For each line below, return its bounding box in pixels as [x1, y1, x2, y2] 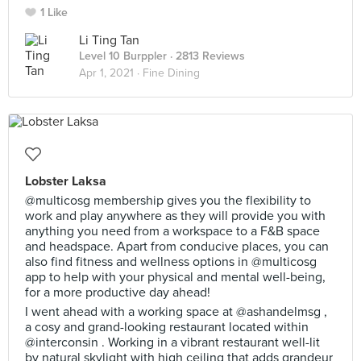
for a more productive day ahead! [25, 284, 210, 301]
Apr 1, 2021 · [79, 66, 143, 80]
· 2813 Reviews [167, 49, 245, 63]
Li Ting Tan [79, 32, 139, 48]
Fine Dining [143, 66, 200, 80]
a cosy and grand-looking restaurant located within [25, 319, 309, 335]
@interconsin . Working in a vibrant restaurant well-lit [25, 334, 320, 351]
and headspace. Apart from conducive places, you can [25, 239, 329, 255]
